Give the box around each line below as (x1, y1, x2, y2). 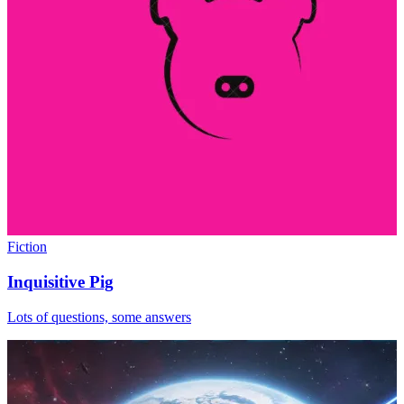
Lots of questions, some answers (7, 308, 191, 325)
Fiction (7, 239, 47, 255)
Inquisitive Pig (7, 272, 114, 292)
